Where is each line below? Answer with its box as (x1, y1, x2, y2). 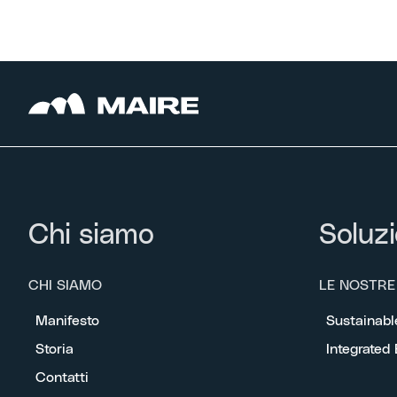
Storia (35, 341, 74, 356)
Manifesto (35, 313, 99, 328)
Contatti (35, 370, 89, 385)
